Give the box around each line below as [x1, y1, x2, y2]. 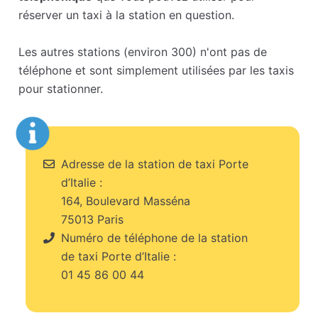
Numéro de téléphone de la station [57, 231, 248, 246]
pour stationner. [18, 82, 104, 97]
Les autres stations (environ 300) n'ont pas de [18, 45, 268, 60]
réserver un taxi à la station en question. [18, 8, 235, 23]
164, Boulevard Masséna [61, 194, 191, 209]
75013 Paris [61, 212, 124, 227]
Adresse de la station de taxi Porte [57, 157, 249, 172]
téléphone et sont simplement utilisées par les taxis [18, 63, 295, 78]
